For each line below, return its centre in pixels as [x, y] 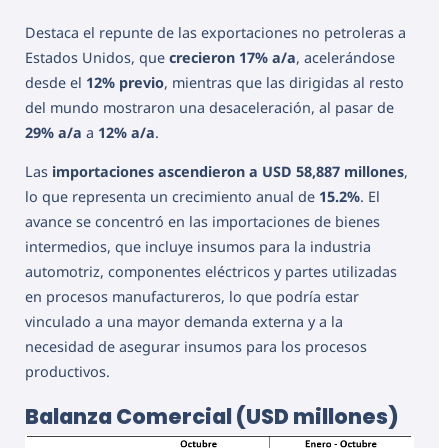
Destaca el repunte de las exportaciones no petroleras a [215, 32]
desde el [55, 82]
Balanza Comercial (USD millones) [212, 417]
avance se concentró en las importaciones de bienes [202, 221]
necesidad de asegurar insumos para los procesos [196, 346]
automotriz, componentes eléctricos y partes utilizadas [211, 271]
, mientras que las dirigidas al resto [284, 82]
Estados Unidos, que [97, 57]
